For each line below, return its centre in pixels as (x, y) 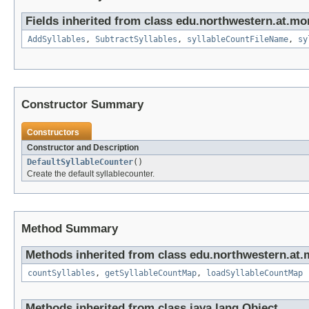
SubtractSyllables (136, 40)
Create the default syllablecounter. (91, 174)
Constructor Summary (82, 105)
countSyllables (61, 273)
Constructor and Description (83, 148)
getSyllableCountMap (151, 273)
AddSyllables (57, 40)
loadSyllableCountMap (255, 273)
